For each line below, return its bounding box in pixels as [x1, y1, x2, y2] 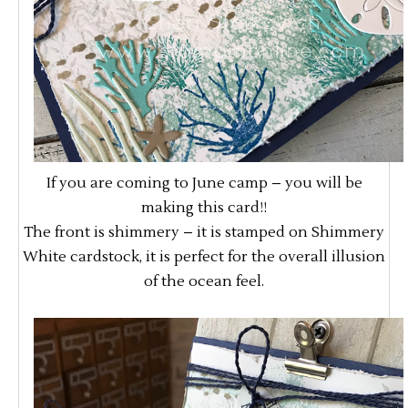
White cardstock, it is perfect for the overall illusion [23, 248, 385, 267]
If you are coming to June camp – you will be [46, 174, 362, 193]
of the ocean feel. [144, 272, 264, 291]
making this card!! [141, 199, 267, 218]
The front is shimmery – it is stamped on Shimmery [24, 223, 384, 242]
